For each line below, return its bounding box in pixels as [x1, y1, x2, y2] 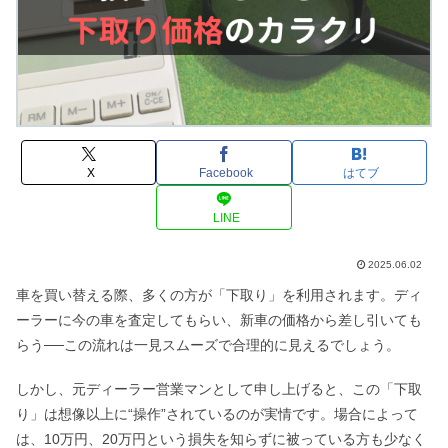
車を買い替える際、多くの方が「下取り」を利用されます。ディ [16, 286, 422, 303]
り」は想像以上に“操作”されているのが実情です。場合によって [16, 406, 418, 423]
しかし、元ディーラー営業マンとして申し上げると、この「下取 [16, 381, 422, 398]
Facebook [199, 166, 253, 180]
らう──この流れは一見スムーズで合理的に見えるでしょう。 [16, 336, 400, 353]
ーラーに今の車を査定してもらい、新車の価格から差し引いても [16, 311, 422, 328]
